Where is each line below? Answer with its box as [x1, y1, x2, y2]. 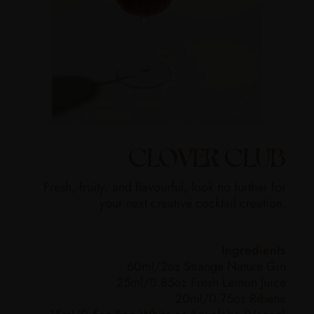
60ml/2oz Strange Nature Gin [127, 257, 286, 276]
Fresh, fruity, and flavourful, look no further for [43, 178, 286, 197]
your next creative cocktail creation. [100, 194, 286, 213]
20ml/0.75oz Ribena [175, 289, 286, 308]
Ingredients [221, 241, 286, 260]
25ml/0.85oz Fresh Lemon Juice [116, 273, 286, 292]
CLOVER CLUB [128, 139, 286, 172]
